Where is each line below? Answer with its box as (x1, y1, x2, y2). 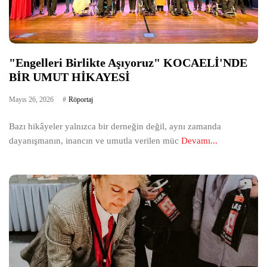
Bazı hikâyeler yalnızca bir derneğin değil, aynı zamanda (9, 121, 221, 131)
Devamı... (181, 135, 218, 145)
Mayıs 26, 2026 (9, 95, 54, 104)
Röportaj (69, 95, 93, 104)
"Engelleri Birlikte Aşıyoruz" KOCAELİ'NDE (9, 55, 247, 69)
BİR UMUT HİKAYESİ (9, 70, 130, 83)
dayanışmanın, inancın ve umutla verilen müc (9, 135, 181, 145)
